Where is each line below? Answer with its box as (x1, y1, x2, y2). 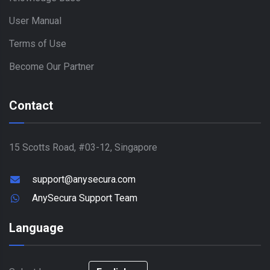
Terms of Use (9, 38, 66, 50)
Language (9, 221, 63, 236)
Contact (9, 98, 53, 113)
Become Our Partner (9, 61, 94, 73)
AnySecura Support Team (32, 192, 137, 204)
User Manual (9, 15, 61, 27)
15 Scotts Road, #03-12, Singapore (9, 142, 157, 154)
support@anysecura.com (32, 174, 136, 186)
